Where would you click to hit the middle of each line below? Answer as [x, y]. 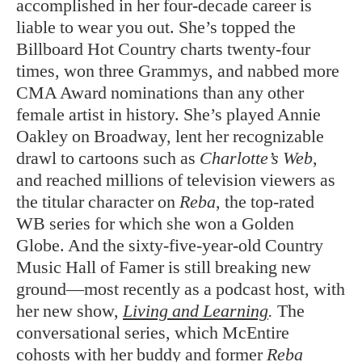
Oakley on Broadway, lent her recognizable [170, 136]
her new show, [69, 311]
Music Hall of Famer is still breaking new [164, 267]
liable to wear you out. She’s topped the [156, 27]
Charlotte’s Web [256, 158]
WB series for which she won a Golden [155, 223]
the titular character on [98, 202]
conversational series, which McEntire [153, 333]
